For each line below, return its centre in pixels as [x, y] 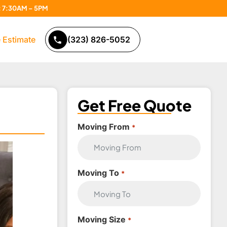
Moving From [104, 126]
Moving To [99, 173]
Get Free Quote [135, 105]
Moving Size [102, 219]
